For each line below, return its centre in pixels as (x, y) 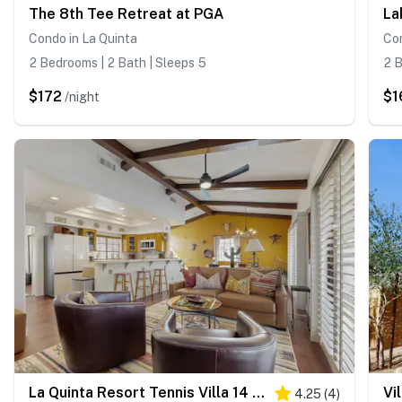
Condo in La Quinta (83, 38)
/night (82, 96)
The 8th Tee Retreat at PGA (127, 13)
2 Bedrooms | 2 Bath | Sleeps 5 (118, 62)
